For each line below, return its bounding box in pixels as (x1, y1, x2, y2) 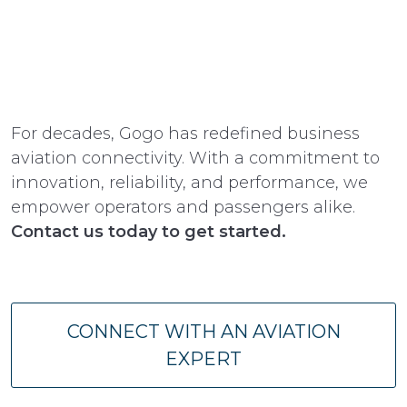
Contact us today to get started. (11, 222, 286, 243)
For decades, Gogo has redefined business (11, 124, 360, 144)
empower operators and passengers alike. (11, 197, 355, 218)
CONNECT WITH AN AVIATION (66, 321, 341, 343)
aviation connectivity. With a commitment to (11, 148, 380, 169)
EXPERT (165, 348, 242, 371)
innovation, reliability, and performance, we (11, 173, 368, 194)
